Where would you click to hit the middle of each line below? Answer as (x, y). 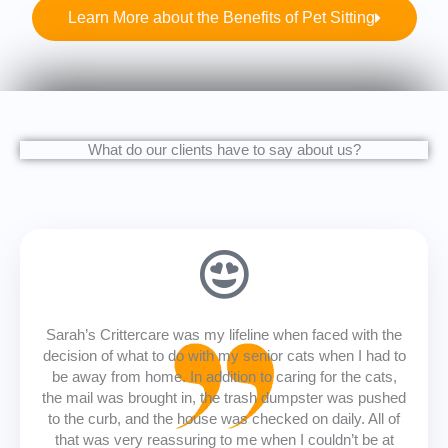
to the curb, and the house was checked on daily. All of (224, 419)
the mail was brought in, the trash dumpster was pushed (224, 398)
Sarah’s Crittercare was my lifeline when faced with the (224, 335)
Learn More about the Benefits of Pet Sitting (221, 18)
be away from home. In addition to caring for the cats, (224, 377)
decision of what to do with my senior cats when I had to (224, 356)
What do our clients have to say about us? (224, 150)
